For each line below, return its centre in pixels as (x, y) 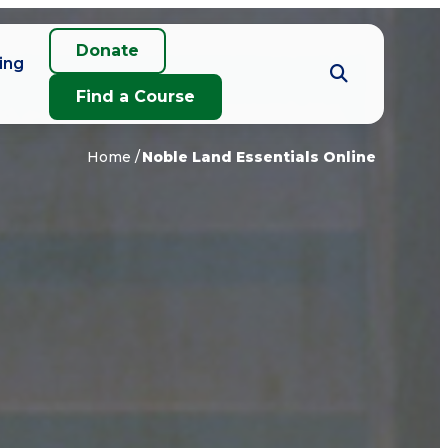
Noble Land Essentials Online (259, 157)
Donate (108, 50)
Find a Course (136, 96)
